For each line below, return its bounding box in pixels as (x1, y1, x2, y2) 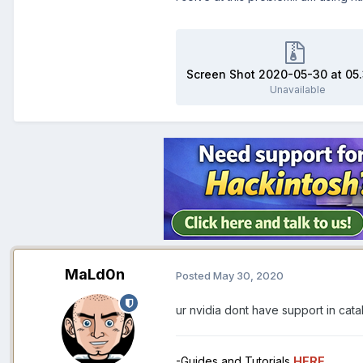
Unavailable (269, 83, 326, 96)
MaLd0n (65, 266, 125, 284)
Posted (176, 268, 213, 282)
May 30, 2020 (213, 268, 284, 282)
